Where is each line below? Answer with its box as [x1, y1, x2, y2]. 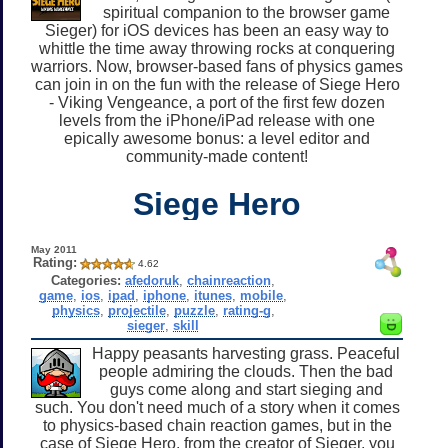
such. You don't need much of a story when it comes [34, 398, 400, 416]
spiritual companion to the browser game [102, 3, 390, 21]
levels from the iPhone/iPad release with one [59, 111, 375, 129]
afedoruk [125, 272, 180, 288]
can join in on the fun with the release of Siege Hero [34, 75, 400, 93]
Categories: [51, 272, 122, 288]
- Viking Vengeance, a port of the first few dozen [49, 93, 385, 111]
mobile [240, 287, 284, 303]
